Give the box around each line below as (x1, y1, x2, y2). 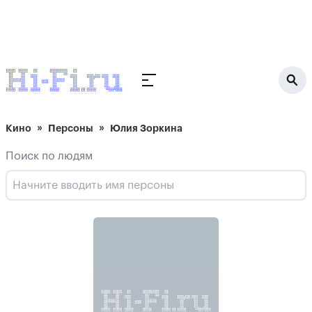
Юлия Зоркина (110, 123, 182, 133)
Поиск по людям (6, 150, 93, 162)
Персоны (48, 123, 93, 133)
